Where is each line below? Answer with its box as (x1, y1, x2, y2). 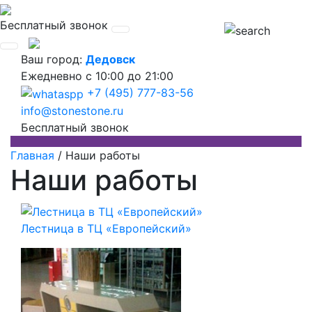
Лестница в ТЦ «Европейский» (21, 221, 192, 236)
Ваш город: (21, 52, 86, 66)
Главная (10, 148, 54, 162)
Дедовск (86, 52, 135, 66)
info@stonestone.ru (21, 103, 123, 118)
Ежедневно (21, 69, 86, 83)
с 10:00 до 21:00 (86, 69, 173, 83)
